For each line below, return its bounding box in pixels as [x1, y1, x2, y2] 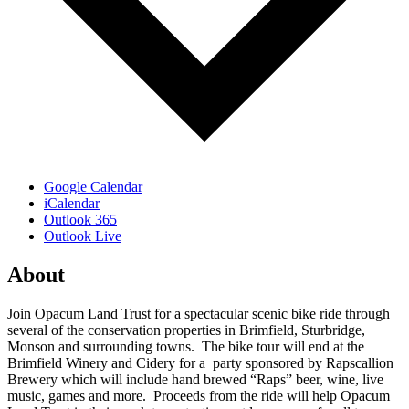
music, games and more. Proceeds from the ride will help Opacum [7, 387, 390, 404]
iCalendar [44, 195, 100, 212]
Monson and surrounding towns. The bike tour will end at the [7, 338, 364, 354]
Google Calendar [44, 179, 142, 195]
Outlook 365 [44, 212, 117, 228]
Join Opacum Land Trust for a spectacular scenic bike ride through [7, 305, 390, 321]
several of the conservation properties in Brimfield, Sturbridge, [7, 321, 365, 338]
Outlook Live [44, 228, 121, 245]
